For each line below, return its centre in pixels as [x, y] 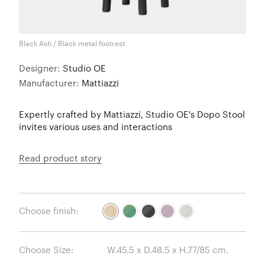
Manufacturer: [50, 83]
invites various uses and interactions [96, 126]
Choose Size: [46, 249]
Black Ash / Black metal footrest [72, 43]
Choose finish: [49, 211]
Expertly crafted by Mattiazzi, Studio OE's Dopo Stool [132, 114]
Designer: [41, 68]
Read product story [60, 158]
